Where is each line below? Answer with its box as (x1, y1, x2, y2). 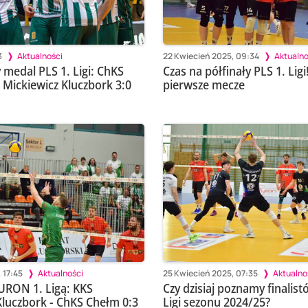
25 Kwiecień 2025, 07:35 (162, 267, 258, 279)
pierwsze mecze (162, 76, 245, 93)
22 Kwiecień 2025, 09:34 (162, 49, 259, 62)
